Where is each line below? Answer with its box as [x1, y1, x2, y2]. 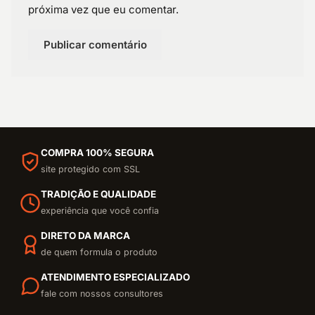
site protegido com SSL [41, 164, 140, 175]
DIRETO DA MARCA [41, 230, 130, 242]
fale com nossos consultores [41, 288, 163, 300]
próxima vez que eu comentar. [28, 3, 179, 17]
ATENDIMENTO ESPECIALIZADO [41, 271, 190, 283]
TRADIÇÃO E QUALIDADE [41, 188, 156, 200]
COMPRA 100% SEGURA [41, 147, 154, 159]
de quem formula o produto [41, 247, 157, 258]
